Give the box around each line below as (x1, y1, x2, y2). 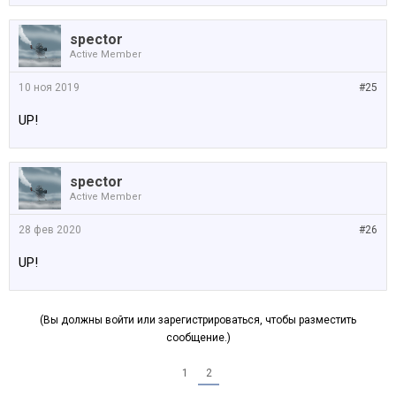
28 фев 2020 (19, 224, 81, 236)
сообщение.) (165, 331, 231, 344)
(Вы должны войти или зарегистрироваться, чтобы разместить (40, 314, 356, 326)
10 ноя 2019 (19, 81, 80, 94)
